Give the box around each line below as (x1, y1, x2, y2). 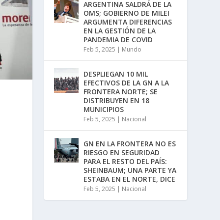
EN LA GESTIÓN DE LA (83, 26, 156, 36)
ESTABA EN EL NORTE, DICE (83, 174, 176, 184)
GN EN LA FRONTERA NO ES (83, 139, 176, 149)
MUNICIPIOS (83, 105, 124, 114)
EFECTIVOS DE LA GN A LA (83, 78, 169, 88)
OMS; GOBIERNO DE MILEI (83, 8, 170, 18)
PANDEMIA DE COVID (83, 35, 153, 45)
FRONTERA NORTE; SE (83, 87, 158, 97)
